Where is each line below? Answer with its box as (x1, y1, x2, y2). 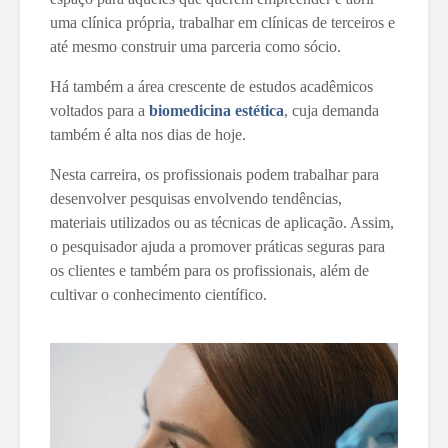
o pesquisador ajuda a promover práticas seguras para (50, 237, 385, 255)
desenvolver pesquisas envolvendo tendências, (50, 189, 342, 207)
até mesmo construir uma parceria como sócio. (50, 37, 341, 55)
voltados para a (50, 101, 149, 119)
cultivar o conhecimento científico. (50, 285, 267, 303)
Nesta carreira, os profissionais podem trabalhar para (50, 165, 379, 183)
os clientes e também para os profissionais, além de (50, 261, 369, 279)
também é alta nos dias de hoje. (50, 125, 250, 143)
